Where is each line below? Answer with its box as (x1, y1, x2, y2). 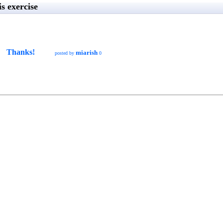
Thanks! (6, 48, 35, 56)
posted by (55, 50, 76, 56)
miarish (76, 49, 98, 56)
